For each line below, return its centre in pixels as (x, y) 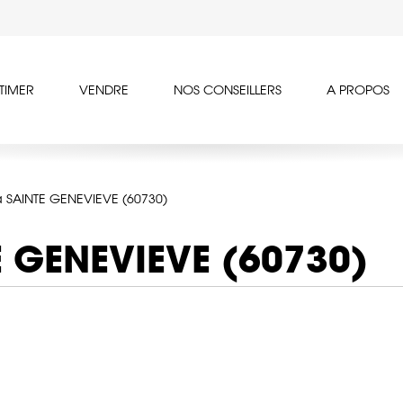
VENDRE (104, 90)
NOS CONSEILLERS (228, 90)
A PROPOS (358, 90)
